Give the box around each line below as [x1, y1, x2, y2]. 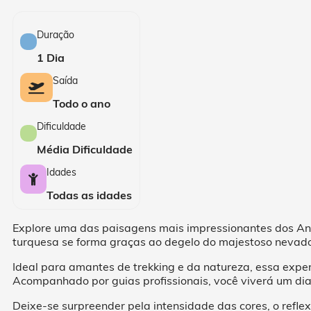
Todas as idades [47, 188, 132, 203]
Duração [37, 28, 74, 42]
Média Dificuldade [37, 142, 133, 157]
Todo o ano [53, 96, 110, 111]
